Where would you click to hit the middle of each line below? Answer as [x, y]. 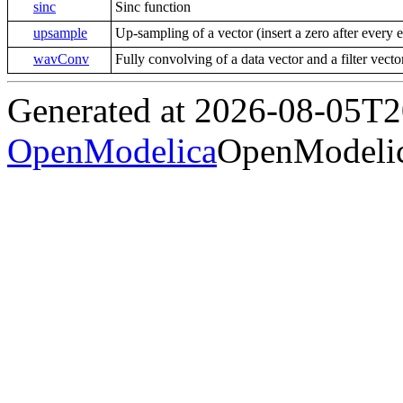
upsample [60, 33]
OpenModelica [112, 151]
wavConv [61, 59]
